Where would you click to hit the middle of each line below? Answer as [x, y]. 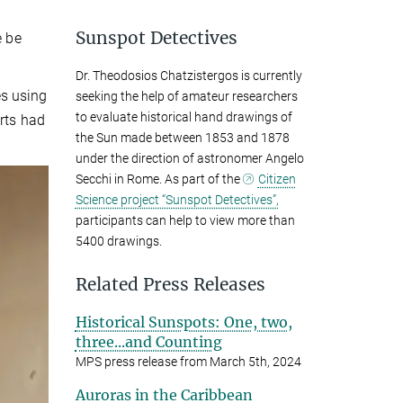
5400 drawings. [118, 241]
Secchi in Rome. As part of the [159, 179]
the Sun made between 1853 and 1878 [182, 137]
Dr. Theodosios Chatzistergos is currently [188, 75]
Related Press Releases [170, 284]
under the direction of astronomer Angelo [189, 158]
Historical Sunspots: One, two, [184, 322]
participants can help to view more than [185, 220]
